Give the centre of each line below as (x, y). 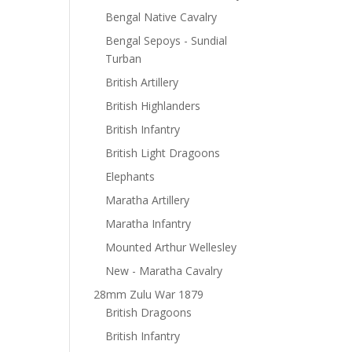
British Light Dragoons (163, 153)
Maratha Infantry (148, 224)
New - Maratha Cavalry (164, 271)
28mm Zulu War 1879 (149, 294)
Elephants (130, 176)
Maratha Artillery (148, 200)
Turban (124, 59)
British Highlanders (153, 106)
